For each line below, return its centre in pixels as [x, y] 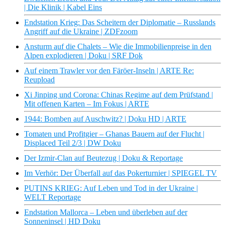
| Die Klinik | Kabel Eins [63, 8]
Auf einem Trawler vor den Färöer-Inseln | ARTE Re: [109, 71]
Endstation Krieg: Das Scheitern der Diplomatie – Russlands [120, 23]
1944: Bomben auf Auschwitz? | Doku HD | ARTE [105, 119]
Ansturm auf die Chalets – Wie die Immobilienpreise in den [118, 47]
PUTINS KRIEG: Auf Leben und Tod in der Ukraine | [111, 188]
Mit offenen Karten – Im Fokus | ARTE [87, 104]
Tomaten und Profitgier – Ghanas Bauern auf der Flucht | [114, 134]
